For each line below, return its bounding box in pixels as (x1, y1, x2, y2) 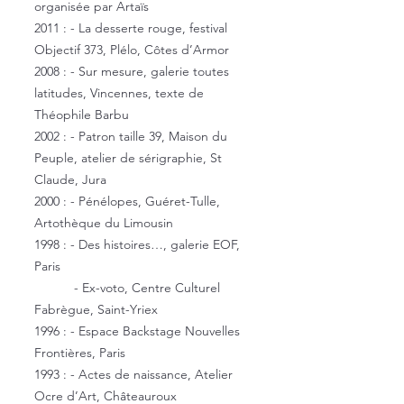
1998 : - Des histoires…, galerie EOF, (34, 236, 240, 252)
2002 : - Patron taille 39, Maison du (34, 128, 227, 144)
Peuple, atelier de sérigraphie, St (34, 150, 222, 166)
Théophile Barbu (34, 106, 129, 123)
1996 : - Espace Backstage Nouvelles (34, 323, 240, 339)
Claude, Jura (34, 171, 106, 188)
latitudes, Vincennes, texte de (34, 85, 204, 101)
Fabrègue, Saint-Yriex (34, 301, 158, 317)
